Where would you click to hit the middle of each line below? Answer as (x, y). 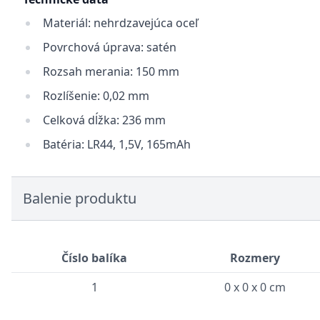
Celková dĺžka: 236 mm (104, 120)
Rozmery (255, 258)
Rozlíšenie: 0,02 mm (96, 96)
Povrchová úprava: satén (110, 47)
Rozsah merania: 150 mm (111, 71)
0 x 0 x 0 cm (255, 287)
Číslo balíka (94, 258)
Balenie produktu (80, 198)
